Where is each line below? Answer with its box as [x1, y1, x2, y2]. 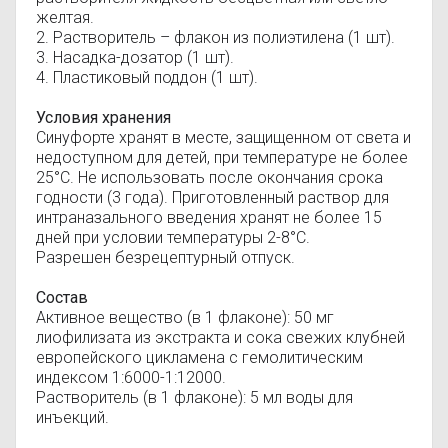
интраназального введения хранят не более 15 [36, 208, 382, 227]
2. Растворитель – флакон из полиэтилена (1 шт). [36, 28, 395, 47]
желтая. [36, 8, 94, 27]
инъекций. [36, 408, 109, 427]
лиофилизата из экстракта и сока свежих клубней [36, 328, 405, 347]
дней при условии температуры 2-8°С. [36, 228, 310, 247]
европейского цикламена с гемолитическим [36, 348, 363, 367]
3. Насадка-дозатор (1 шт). [36, 48, 234, 67]
